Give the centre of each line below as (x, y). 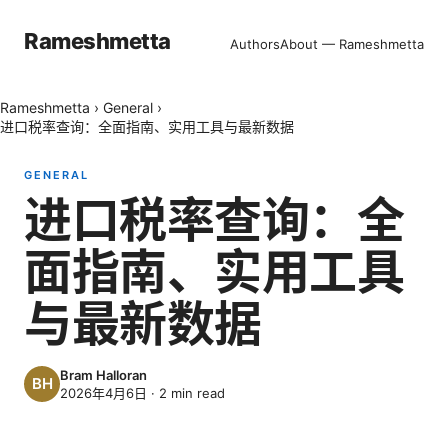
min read (196, 392)
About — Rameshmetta (352, 44)
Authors (255, 44)
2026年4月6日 (103, 392)
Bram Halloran (103, 374)
